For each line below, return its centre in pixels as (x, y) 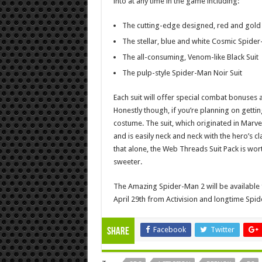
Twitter (222, 229)
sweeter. (127, 161)
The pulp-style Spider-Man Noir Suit (182, 73)
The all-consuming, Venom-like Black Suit (190, 57)
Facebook (169, 229)
